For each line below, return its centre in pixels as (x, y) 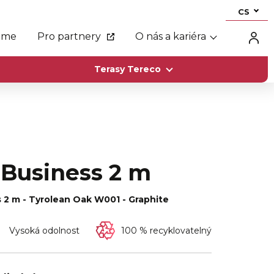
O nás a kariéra (171, 36)
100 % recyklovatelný (166, 231)
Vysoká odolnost (44, 231)
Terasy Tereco (127, 69)
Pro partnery (69, 36)
